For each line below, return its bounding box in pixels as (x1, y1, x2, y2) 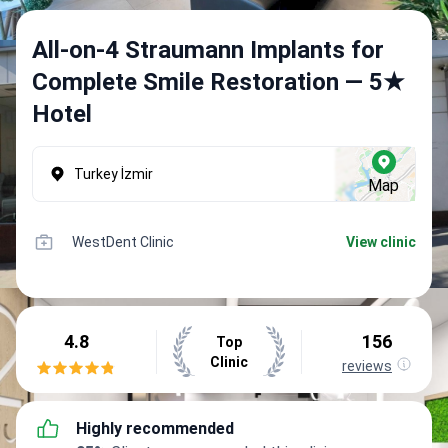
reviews (342, 357, 392, 374)
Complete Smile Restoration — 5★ (32, 68, 405, 96)
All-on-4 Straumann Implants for (32, 36, 384, 64)
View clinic (346, 234, 416, 250)
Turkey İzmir (74, 166, 153, 182)
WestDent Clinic (72, 234, 174, 250)
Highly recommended (76, 419, 234, 438)
